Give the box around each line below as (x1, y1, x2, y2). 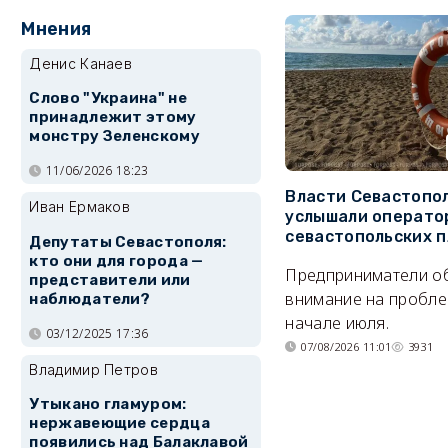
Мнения (21, 18, 92, 40)
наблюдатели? (29, 289, 151, 308)
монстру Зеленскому (29, 127, 200, 146)
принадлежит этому (29, 108, 197, 127)
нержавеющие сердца (29, 414, 210, 433)
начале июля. (285, 311, 390, 334)
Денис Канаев (29, 55, 133, 72)
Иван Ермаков (29, 198, 131, 216)
